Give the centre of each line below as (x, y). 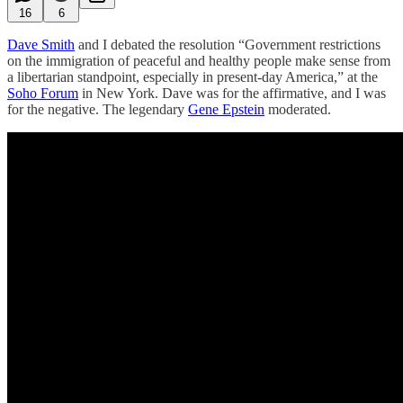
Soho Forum (43, 93)
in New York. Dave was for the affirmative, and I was (232, 93)
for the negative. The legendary (98, 109)
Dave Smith (41, 44)
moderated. (298, 109)
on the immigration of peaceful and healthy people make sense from (199, 60)
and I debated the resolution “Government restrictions (228, 44)
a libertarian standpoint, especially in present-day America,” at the (193, 76)
